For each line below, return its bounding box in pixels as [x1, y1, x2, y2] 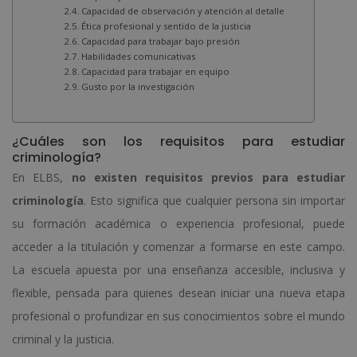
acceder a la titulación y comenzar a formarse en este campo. [12, 238, 345, 254]
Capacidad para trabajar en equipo [81, 65, 230, 77]
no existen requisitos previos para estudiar [71, 169, 346, 185]
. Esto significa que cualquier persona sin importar [84, 192, 345, 208]
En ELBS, [12, 169, 72, 185]
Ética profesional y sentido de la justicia [81, 19, 252, 32]
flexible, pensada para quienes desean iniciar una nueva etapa [12, 284, 345, 300]
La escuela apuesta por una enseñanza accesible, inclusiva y [12, 261, 345, 277]
